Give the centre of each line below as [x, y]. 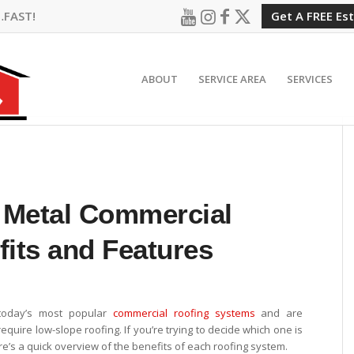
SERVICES [310, 79]
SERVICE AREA [232, 79]
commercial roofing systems [184, 313]
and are [279, 313]
